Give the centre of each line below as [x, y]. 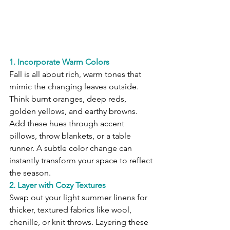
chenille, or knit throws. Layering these [80, 222]
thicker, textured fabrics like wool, [71, 210]
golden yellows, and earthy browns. [74, 111]
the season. [30, 173]
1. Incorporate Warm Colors [59, 62]
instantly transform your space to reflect [82, 161]
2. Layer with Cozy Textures [57, 185]
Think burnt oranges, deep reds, [69, 99]
